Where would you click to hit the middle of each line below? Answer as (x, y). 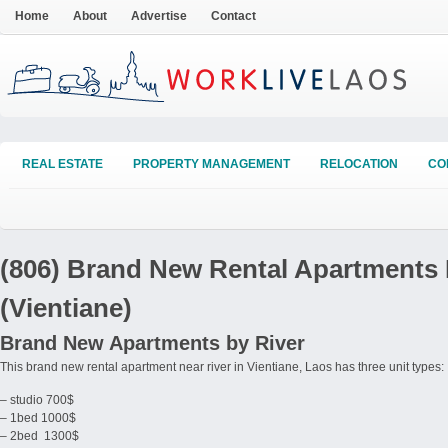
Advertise (159, 16)
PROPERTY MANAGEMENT (211, 164)
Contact (233, 16)
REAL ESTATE (62, 164)
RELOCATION (359, 164)
